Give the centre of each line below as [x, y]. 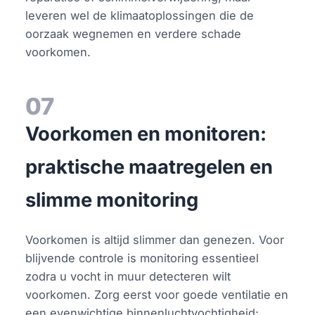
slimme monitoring [112, 200]
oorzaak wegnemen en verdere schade [134, 33]
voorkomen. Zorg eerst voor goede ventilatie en [157, 294]
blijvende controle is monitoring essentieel [142, 258]
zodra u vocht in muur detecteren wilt [128, 276]
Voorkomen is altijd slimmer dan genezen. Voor [155, 239]
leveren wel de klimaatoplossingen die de [140, 15]
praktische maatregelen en [149, 167]
